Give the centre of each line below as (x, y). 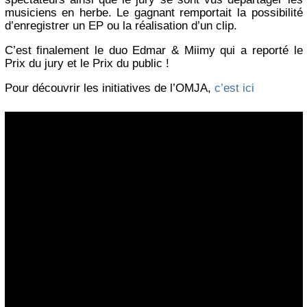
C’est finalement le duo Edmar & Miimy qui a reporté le (153, 50)
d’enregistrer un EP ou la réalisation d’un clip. (121, 26)
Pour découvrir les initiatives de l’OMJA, (109, 88)
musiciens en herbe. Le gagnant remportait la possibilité (153, 13)
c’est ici (234, 88)
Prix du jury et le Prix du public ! (87, 63)
